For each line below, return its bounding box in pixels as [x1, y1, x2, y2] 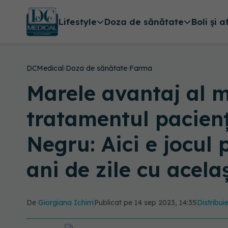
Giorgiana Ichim [38, 198, 94, 207]
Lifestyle [58, 16, 97, 27]
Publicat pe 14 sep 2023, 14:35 [94, 198, 196, 207]
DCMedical [26, 64, 64, 73]
